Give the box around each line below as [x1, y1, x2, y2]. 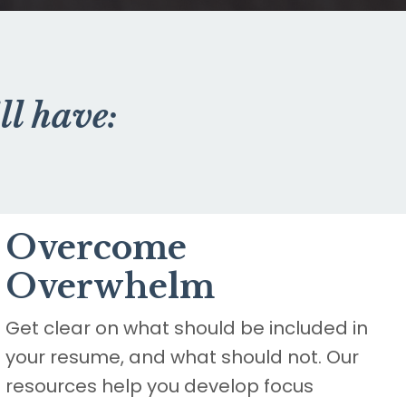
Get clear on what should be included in [5, 315, 368, 342]
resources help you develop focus [5, 373, 314, 400]
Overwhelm [5, 266, 215, 308]
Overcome [5, 227, 187, 269]
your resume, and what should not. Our [5, 344, 359, 371]
